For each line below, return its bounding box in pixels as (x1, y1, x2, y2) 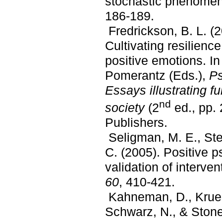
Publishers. (105, 115, 167, 130)
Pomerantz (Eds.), (105, 68, 209, 82)
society (105, 101, 145, 115)
